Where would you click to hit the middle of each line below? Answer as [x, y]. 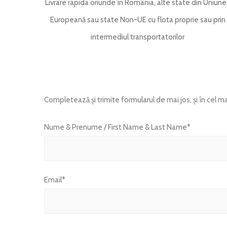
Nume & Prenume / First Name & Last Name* [117, 127]
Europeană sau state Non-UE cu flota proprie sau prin [138, 20]
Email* [54, 180]
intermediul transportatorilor [138, 37]
